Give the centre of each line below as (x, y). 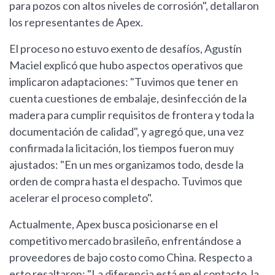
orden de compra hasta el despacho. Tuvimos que (126, 181)
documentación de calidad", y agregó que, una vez (126, 132)
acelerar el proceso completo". (81, 198)
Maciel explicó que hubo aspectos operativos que (126, 65)
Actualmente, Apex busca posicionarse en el (114, 224)
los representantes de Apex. (76, 22)
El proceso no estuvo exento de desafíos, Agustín (126, 49)
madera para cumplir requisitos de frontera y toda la (132, 115)
